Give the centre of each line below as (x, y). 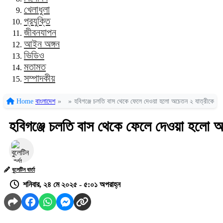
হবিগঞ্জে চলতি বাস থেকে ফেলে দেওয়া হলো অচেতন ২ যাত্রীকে (144, 101)
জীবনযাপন (40, 32)
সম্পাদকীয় (40, 78)
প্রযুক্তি (37, 21)
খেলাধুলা (37, 9)
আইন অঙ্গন (42, 44)
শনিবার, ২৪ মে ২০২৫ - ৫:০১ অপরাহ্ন (72, 184)
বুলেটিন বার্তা (23, 170)
